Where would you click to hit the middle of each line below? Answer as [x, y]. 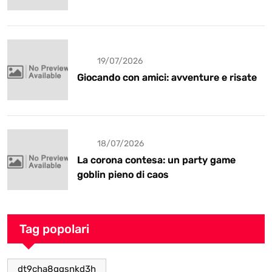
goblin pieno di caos [123, 174]
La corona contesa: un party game [156, 160]
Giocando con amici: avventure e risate [167, 77]
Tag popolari [54, 229]
